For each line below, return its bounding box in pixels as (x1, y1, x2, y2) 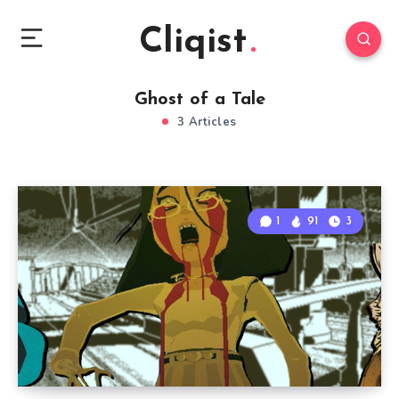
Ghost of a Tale (134, 91, 265, 109)
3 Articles (173, 114, 237, 130)
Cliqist (139, 25, 247, 61)
